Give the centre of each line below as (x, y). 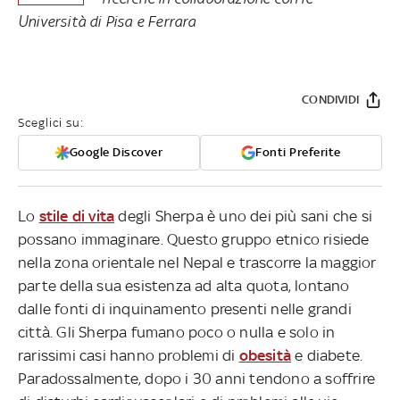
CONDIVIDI (330, 99)
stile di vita (77, 216)
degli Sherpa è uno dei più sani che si (244, 216)
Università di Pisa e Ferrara (109, 21)
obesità (265, 355)
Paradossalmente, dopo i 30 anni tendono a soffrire (197, 378)
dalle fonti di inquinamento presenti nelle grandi (185, 308)
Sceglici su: (51, 122)
